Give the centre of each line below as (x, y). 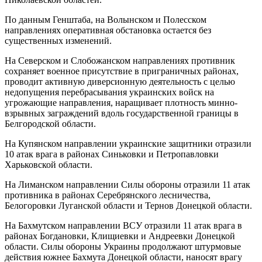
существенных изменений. (58, 40)
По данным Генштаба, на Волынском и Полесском (106, 19)
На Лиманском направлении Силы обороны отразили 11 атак (127, 184)
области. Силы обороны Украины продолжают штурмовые (123, 246)
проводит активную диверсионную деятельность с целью (120, 81)
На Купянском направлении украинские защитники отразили (128, 143)
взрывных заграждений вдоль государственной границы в (122, 113)
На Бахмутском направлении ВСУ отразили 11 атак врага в (123, 225)
